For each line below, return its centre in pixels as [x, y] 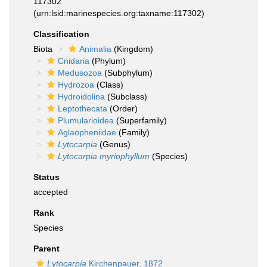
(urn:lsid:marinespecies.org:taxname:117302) [119, 13]
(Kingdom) [132, 49]
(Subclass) [126, 97]
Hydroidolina [81, 97]
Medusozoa [80, 73]
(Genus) [114, 144]
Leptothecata [83, 108]
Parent [46, 249]
